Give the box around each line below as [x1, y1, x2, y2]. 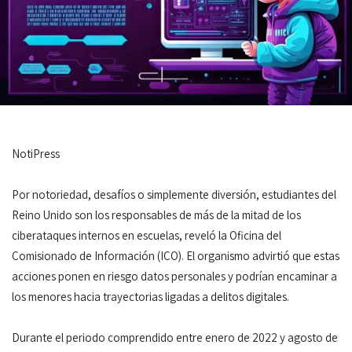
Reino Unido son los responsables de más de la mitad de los [12, 207, 301, 222]
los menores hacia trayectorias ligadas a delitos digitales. [12, 288, 289, 304]
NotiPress [12, 145, 60, 161]
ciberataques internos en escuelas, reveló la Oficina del [12, 227, 281, 243]
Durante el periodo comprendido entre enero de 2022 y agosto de [12, 329, 338, 345]
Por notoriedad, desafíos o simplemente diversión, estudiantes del [12, 186, 336, 202]
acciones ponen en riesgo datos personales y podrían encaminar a [12, 268, 337, 284]
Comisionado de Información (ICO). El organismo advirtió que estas [12, 247, 339, 263]
